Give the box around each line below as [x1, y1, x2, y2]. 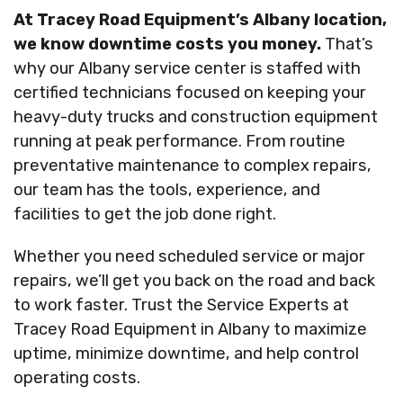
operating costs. [13, 368, 140, 389]
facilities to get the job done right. [13, 204, 276, 225]
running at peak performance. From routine [13, 131, 345, 152]
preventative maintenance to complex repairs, [13, 156, 372, 176]
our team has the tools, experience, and [13, 180, 320, 201]
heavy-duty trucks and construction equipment [13, 107, 378, 128]
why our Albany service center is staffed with [13, 58, 361, 79]
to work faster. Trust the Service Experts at [13, 295, 349, 316]
